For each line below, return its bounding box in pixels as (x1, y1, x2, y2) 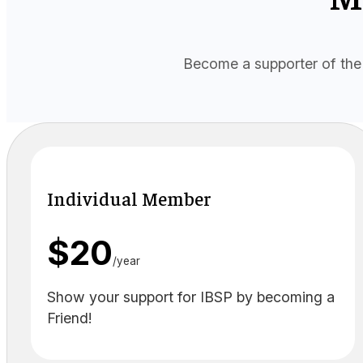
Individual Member (46, 186, 211, 211)
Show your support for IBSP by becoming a (46, 288, 335, 306)
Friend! (46, 310, 92, 327)
